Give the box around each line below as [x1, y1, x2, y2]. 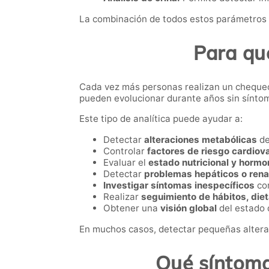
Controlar [103, 145, 147, 157]
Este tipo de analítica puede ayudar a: [79, 113, 243, 125]
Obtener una [103, 202, 160, 214]
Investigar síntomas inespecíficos [103, 180, 255, 192]
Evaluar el [103, 157, 148, 169]
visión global [160, 202, 217, 214]
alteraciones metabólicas [144, 134, 257, 146]
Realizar [103, 191, 141, 203]
